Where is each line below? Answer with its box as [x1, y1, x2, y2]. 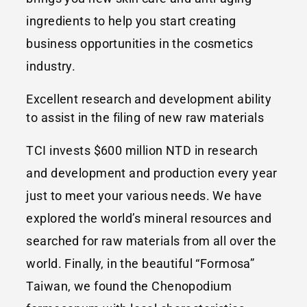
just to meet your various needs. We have [26, 188, 262, 203]
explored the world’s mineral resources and [26, 210, 272, 225]
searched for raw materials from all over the [26, 233, 277, 248]
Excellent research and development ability [26, 91, 272, 106]
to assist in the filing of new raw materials [26, 110, 265, 125]
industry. [26, 58, 76, 73]
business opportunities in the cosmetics [26, 36, 253, 51]
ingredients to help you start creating [26, 13, 236, 28]
